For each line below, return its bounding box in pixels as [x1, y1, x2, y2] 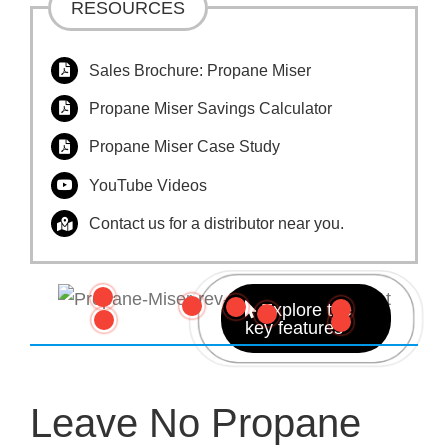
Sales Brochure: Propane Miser [89, 61, 312, 79]
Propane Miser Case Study [89, 138, 281, 156]
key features [245, 317, 343, 338]
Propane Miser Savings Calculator [89, 99, 333, 117]
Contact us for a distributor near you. [89, 215, 345, 232]
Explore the [256, 299, 352, 320]
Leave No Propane [29, 400, 361, 445]
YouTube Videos [89, 176, 208, 194]
